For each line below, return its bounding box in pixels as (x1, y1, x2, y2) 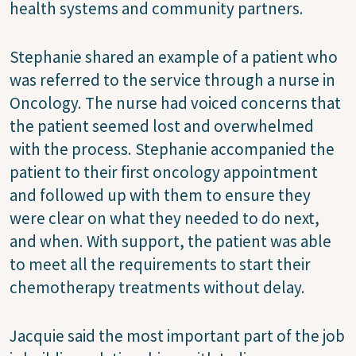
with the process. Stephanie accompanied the (10, 137, 335, 160)
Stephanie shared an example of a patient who (10, 45, 338, 68)
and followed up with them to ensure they (10, 184, 311, 206)
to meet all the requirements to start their (10, 253, 311, 275)
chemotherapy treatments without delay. (10, 276, 308, 298)
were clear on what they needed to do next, (10, 207, 319, 229)
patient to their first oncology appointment (10, 161, 318, 183)
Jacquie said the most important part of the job (10, 324, 345, 346)
